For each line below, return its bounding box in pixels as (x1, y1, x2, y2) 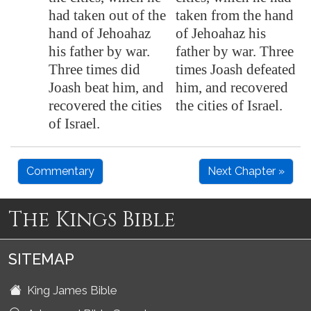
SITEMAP (8, 251, 74, 268)
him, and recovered (176, 79, 288, 96)
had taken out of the (49, 7, 166, 24)
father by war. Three (176, 43, 294, 60)
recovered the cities (49, 97, 162, 114)
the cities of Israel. (176, 97, 283, 114)
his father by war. (49, 43, 150, 60)
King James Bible (22, 283, 120, 297)
